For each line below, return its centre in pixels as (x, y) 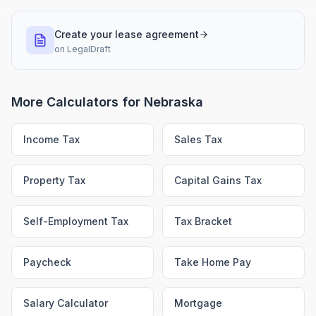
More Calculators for (78, 102)
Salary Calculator (66, 303)
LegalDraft (89, 49)
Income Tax (51, 139)
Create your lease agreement (127, 34)
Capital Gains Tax (218, 180)
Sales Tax (198, 139)
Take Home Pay (213, 262)
